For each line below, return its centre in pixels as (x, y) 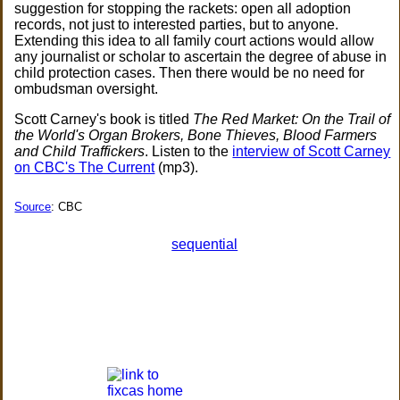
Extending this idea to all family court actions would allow (195, 41)
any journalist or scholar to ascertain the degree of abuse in (201, 57)
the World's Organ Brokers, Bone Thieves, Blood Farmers (196, 135)
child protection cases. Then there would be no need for (190, 73)
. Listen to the (189, 151)
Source (33, 206)
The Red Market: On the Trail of (292, 119)
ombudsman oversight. (87, 89)
